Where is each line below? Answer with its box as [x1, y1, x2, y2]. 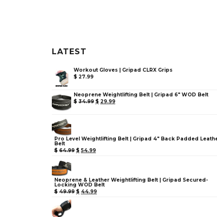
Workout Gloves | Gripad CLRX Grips [74, 67, 172, 74]
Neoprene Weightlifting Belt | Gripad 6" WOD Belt [74, 92, 208, 98]
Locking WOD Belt [54, 182, 105, 188]
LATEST [52, 47, 87, 57]
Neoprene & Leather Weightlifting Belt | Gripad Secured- [54, 177, 208, 184]
